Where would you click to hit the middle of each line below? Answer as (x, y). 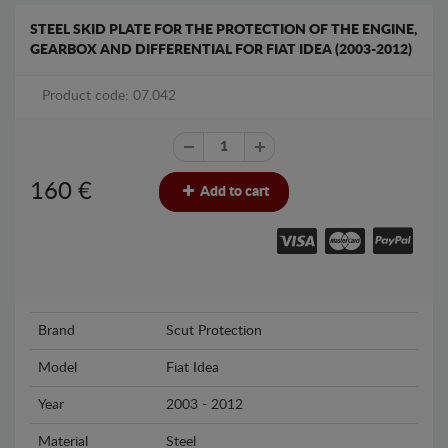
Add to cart (233, 192)
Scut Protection (214, 330)
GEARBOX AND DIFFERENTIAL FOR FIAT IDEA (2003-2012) (221, 50)
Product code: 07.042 (109, 96)
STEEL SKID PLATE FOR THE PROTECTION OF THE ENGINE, (223, 30)
